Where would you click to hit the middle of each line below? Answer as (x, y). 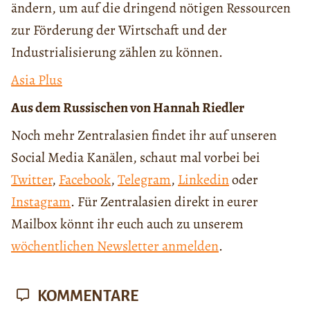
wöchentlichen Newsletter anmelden (115, 246)
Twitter (31, 179)
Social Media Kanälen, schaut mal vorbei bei (136, 157)
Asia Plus (37, 80)
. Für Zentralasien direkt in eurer (164, 201)
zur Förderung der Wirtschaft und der (119, 30)
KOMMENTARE (86, 296)
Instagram (41, 201)
